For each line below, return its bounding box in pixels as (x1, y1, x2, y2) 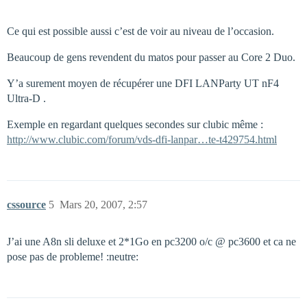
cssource (7, 198, 46, 210)
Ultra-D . (7, 92, 46, 104)
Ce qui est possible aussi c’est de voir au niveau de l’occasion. (7, 25, 274, 37)
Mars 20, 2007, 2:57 (60, 198, 147, 210)
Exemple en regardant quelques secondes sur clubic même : (7, 118, 263, 130)
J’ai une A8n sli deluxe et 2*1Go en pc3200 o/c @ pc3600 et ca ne (7, 235, 296, 247)
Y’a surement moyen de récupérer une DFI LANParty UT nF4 (7, 77, 279, 89)
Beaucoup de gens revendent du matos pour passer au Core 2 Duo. (7, 51, 295, 63)
